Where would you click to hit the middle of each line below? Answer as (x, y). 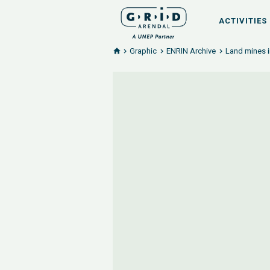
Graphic (143, 51)
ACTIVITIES (243, 21)
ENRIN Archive (191, 51)
